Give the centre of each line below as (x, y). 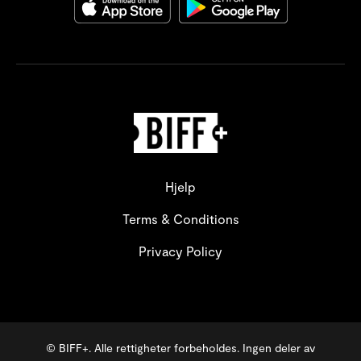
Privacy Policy (180, 251)
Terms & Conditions (180, 218)
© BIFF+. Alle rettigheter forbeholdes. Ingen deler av (180, 347)
